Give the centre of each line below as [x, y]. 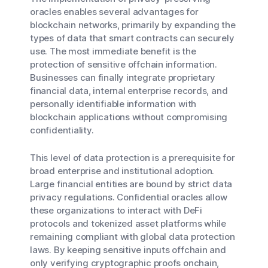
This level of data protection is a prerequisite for [133, 158]
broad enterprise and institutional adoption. [122, 171]
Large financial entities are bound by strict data [131, 184]
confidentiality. [62, 130]
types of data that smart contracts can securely [132, 38]
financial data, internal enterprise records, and [129, 91]
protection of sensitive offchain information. [124, 64]
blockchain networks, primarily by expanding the [133, 25]
